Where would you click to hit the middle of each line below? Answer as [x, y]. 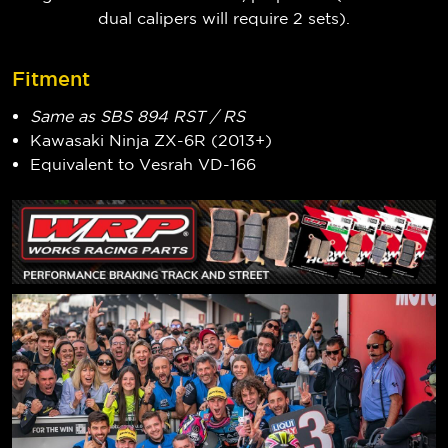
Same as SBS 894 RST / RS [138, 115]
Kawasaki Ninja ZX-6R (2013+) [151, 139]
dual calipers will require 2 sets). [224, 18]
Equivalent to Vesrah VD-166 [143, 163]
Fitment [51, 79]
